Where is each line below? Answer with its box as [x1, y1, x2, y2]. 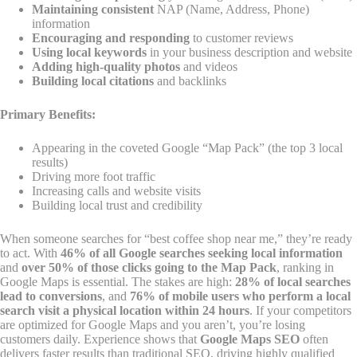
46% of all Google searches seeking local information [61, 246, 343, 260]
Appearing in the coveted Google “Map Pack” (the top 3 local [32, 141, 343, 155]
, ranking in [277, 261, 334, 274]
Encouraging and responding [32, 31, 190, 45]
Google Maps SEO [200, 332, 300, 346]
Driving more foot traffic [32, 170, 155, 183]
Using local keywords [32, 45, 147, 59]
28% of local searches [235, 275, 351, 288]
